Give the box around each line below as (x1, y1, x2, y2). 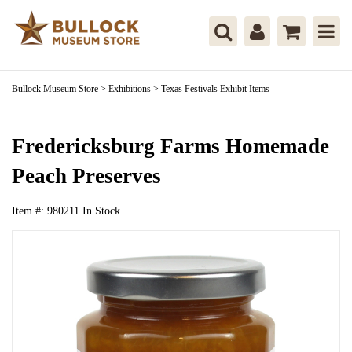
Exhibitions (108, 83, 151, 94)
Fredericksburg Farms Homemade (12, 134, 329, 158)
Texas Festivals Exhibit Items (161, 83, 269, 94)
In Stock (82, 204, 120, 217)
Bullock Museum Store (12, 83, 98, 94)
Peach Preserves (12, 164, 161, 188)
